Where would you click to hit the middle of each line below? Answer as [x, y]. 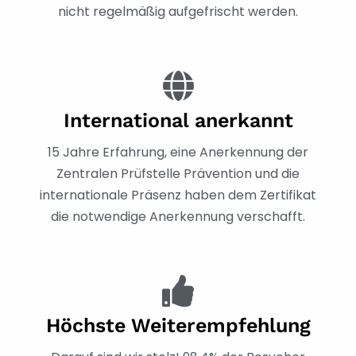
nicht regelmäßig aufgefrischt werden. [178, 11]
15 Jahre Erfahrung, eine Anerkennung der [178, 152]
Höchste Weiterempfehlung [178, 325]
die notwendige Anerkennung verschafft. [178, 216]
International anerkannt [178, 120]
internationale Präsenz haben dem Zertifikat [178, 195]
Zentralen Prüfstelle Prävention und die [178, 173]
